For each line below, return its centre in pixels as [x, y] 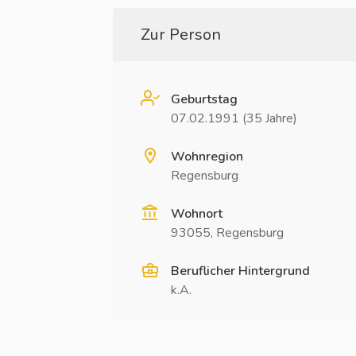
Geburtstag [204, 99]
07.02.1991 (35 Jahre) [234, 118]
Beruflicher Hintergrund [240, 271]
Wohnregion [207, 157]
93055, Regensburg [227, 233]
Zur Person [181, 35]
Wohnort [197, 214]
